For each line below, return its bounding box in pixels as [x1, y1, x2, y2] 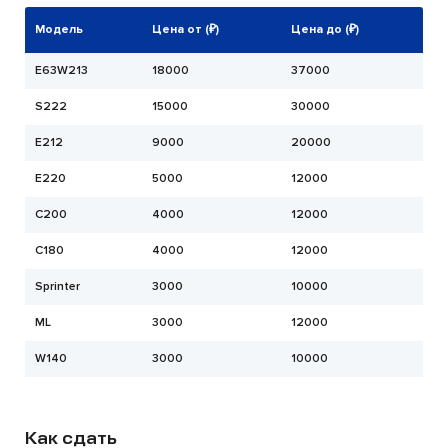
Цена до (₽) [291, 22, 359, 37]
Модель [35, 22, 83, 37]
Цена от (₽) [152, 22, 219, 37]
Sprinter [35, 279, 80, 294]
